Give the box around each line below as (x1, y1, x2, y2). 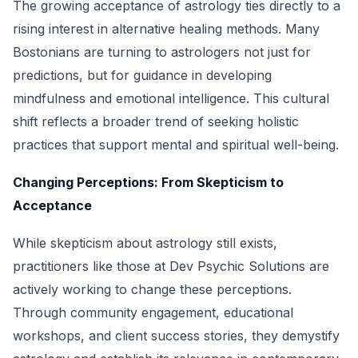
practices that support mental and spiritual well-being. (13, 137, 339, 153)
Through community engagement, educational (13, 304, 293, 320)
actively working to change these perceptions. (13, 281, 292, 297)
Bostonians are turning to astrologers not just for (13, 44, 311, 60)
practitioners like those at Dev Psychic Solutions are (13, 258, 329, 274)
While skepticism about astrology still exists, (13, 235, 277, 251)
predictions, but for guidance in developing (13, 67, 272, 83)
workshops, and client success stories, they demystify (13, 328, 340, 344)
